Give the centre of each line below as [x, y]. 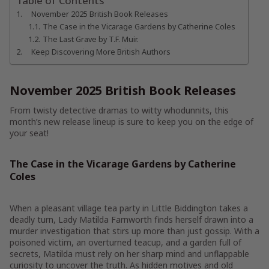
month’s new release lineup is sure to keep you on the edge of [131, 122]
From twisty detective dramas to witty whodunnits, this [119, 110]
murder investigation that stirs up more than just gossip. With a [134, 231]
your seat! [30, 133]
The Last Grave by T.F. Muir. [91, 39]
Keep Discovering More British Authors [101, 52]
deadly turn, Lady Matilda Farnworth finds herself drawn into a [131, 219]
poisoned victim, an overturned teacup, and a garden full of [125, 242]
